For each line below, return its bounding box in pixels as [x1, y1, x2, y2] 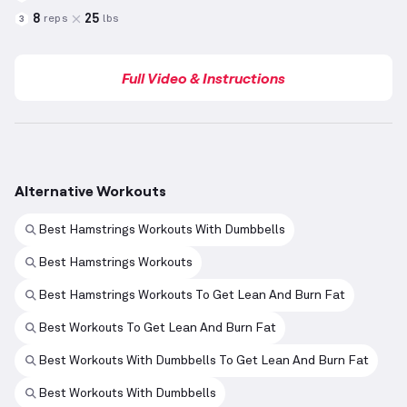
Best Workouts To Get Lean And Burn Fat [38, 321, 276, 334]
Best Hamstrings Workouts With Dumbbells [38, 223, 285, 236]
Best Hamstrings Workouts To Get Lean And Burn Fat [38, 288, 345, 302]
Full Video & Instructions [122, 69, 285, 87]
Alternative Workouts [15, 182, 166, 200]
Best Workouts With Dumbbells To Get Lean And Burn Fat [38, 353, 369, 367]
